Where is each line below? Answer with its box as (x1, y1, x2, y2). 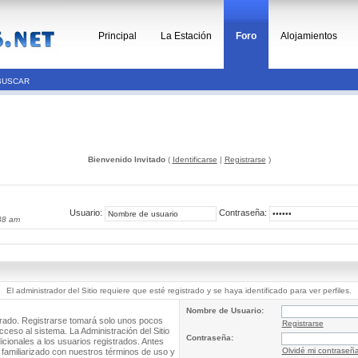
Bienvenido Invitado (87, 155, 165, 164)
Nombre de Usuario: (185, 306, 264, 315)
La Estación (161, 30, 212, 42)
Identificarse (172, 155, 217, 164)
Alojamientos (280, 30, 337, 42)
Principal (98, 30, 137, 42)
